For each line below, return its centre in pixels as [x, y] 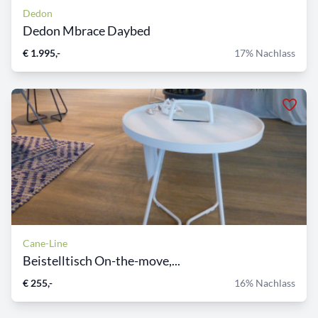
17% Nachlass [265, 53]
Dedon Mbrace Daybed [87, 31]
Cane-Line [45, 243]
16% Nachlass [265, 283]
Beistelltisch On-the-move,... [102, 261]
